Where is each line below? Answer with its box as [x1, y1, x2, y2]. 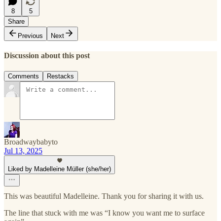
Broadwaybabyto [4, 137, 58, 146]
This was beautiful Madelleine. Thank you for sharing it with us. [4, 191, 204, 200]
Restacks [47, 72, 74, 80]
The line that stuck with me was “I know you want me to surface [4, 208, 205, 217]
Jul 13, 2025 [4, 146, 42, 155]
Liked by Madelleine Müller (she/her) [8, 165, 111, 173]
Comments [8, 72, 39, 80]
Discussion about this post [4, 51, 90, 60]
